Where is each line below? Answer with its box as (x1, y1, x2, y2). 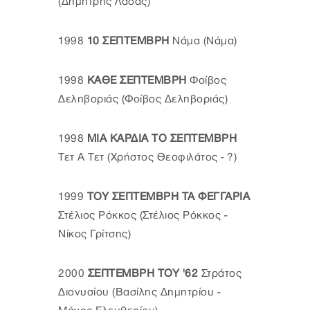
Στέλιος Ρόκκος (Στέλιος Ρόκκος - (58, 209, 227, 221)
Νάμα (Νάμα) (169, 35, 237, 47)
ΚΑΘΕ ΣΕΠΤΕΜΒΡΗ (86, 74, 187, 86)
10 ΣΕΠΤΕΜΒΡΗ (84, 35, 170, 47)
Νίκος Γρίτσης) (58, 228, 131, 240)
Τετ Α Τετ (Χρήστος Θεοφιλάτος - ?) (58, 151, 237, 163)
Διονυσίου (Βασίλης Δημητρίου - (58, 286, 220, 298)
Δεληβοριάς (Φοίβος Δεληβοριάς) (58, 93, 228, 105)
